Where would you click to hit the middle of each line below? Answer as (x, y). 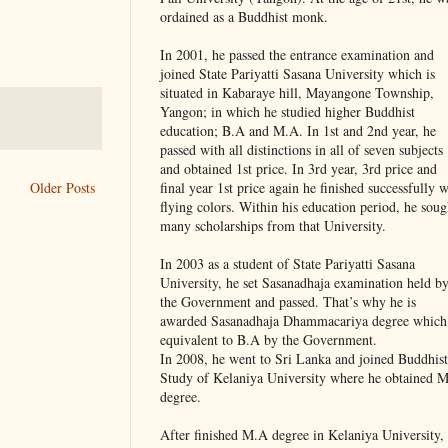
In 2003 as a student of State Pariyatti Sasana (287, 264)
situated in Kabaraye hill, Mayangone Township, (297, 93)
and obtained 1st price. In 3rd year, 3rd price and (298, 169)
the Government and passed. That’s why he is (288, 302)
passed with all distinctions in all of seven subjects (301, 150)
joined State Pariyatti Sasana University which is (297, 74)
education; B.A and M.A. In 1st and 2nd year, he (298, 131)
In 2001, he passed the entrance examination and (297, 55)
